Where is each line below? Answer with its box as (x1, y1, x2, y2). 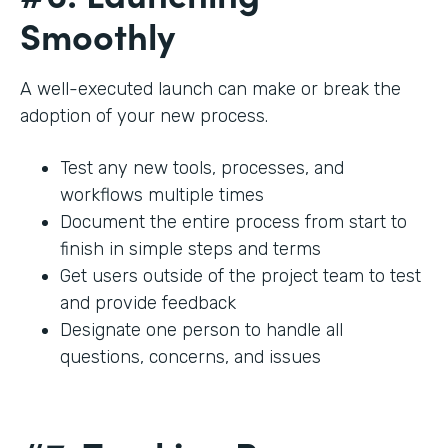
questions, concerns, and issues (60, 346, 326, 369)
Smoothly (20, 9, 184, 61)
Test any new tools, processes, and (60, 157, 344, 180)
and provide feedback (60, 292, 236, 315)
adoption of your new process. (20, 105, 273, 128)
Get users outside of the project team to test (60, 265, 421, 288)
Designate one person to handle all (60, 319, 343, 342)
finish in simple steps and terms (60, 238, 321, 261)
